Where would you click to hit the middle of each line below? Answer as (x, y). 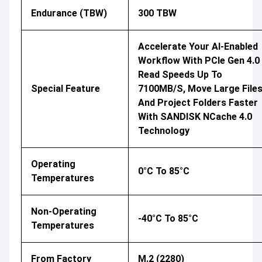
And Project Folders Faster (198, 102)
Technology (164, 130)
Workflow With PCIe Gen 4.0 (199, 60)
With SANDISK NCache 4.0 (195, 116)
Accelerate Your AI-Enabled (198, 46)
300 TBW (157, 13)
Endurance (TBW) (69, 13)
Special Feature (65, 88)
